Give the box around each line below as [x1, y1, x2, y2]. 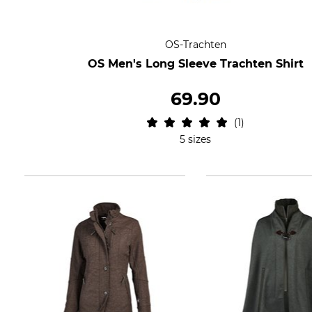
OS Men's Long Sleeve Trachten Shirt [87, 57, 304, 70]
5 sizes [180, 133, 212, 146]
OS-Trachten [164, 38, 226, 51]
